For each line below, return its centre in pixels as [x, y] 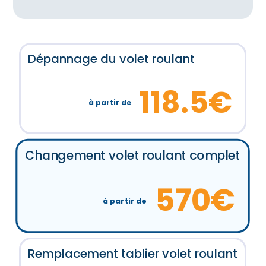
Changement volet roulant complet [133, 155]
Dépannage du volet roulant [112, 58]
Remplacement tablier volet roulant [133, 253]
